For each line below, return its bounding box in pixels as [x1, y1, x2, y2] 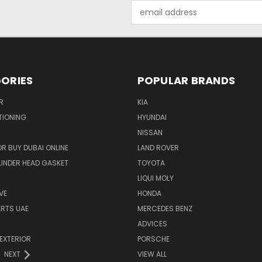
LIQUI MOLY [137, 173, 174, 184]
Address [131, 12, 163, 25]
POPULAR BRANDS [137, 73, 235, 88]
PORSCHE [137, 234, 170, 244]
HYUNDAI [137, 112, 167, 123]
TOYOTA [137, 158, 165, 168]
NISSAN [137, 127, 163, 138]
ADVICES [137, 219, 167, 229]
